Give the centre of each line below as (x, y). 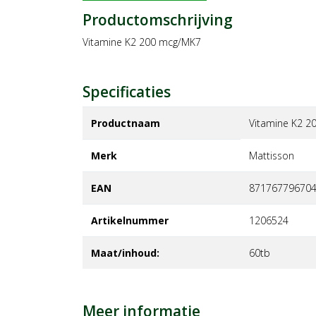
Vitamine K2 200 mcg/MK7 (142, 42)
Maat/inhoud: (125, 253)
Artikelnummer (130, 220)
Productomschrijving (158, 19)
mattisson (272, 155)
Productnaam (126, 123)
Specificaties (127, 91)
